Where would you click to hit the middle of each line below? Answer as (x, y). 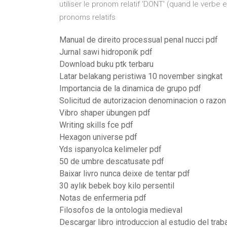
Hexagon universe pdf (98, 137)
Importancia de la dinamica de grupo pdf (130, 88)
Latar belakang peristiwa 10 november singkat (141, 76)
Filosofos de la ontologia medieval (121, 210)
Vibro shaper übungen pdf (105, 113)
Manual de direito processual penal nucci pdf (139, 40)
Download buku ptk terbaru (106, 64)
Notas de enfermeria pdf (103, 198)
